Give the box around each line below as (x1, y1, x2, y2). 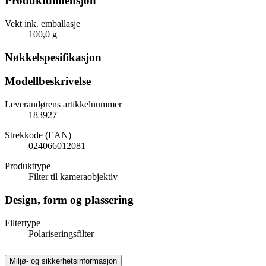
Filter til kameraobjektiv (28, 172, 118, 182)
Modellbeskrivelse (5, 75, 91, 88)
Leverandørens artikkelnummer (5, 99, 122, 110)
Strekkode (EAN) (5, 130, 71, 141)
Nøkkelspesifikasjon (5, 50, 102, 64)
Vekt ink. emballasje (5, 18, 80, 29)
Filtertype (5, 217, 40, 228)
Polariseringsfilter (28, 228, 94, 239)
